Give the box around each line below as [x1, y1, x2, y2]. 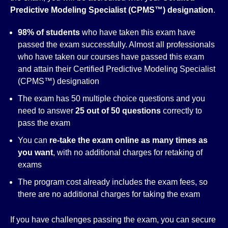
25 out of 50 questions [75, 106, 163, 115]
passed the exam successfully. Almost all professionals [18, 40, 215, 49]
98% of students [18, 28, 80, 37]
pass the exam [18, 119, 70, 127]
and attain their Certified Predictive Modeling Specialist [18, 65, 215, 73]
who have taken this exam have [80, 28, 195, 37]
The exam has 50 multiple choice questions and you [18, 94, 205, 103]
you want [18, 148, 53, 157]
